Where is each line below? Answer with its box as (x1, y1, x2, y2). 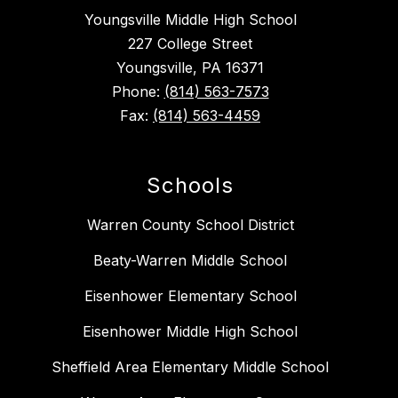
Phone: (111, 83, 164, 101)
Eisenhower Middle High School (83, 322, 298, 341)
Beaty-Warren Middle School (93, 251, 287, 270)
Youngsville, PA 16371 (116, 59, 264, 77)
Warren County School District (86, 216, 294, 235)
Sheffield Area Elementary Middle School (52, 358, 329, 377)
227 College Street (128, 35, 252, 53)
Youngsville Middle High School (84, 11, 297, 29)
